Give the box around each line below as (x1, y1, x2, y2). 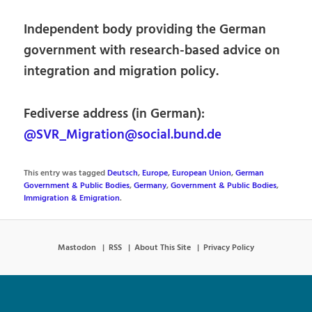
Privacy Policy (203, 241, 254, 254)
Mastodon (58, 241, 96, 254)
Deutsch (107, 167, 139, 180)
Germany (134, 180, 167, 193)
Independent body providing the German (24, 19, 267, 41)
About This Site (134, 241, 191, 254)
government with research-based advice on (24, 40, 281, 62)
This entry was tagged (24, 167, 108, 180)
